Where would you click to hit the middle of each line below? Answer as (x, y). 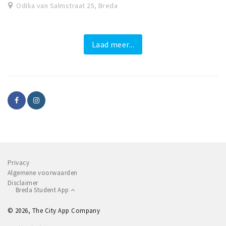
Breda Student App (43, 190)
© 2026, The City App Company (54, 210)
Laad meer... (113, 44)
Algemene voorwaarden (43, 173)
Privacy (19, 162)
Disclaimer (23, 183)
